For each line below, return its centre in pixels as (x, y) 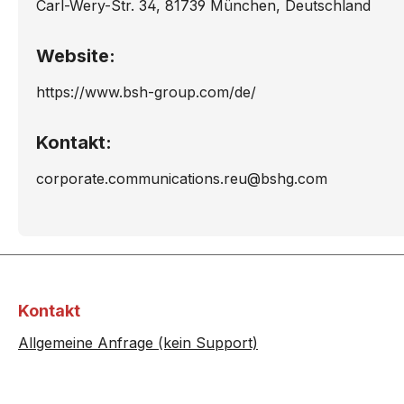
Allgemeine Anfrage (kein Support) (138, 343)
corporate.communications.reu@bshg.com (182, 179)
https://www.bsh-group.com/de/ (146, 92)
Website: (76, 56)
